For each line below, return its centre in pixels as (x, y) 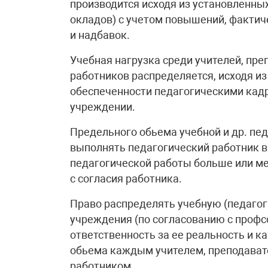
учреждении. (103, 107)
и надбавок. (100, 35)
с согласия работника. (126, 179)
